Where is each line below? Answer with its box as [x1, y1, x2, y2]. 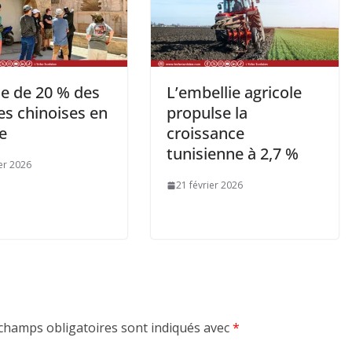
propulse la [167, 102, 247, 124]
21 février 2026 [176, 178, 243, 192]
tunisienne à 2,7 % [167, 143, 299, 165]
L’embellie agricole [167, 82, 302, 104]
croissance [167, 123, 244, 145]
